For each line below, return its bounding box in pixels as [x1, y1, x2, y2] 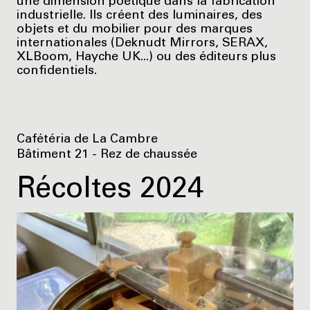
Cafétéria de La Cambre [17, 133, 158, 146]
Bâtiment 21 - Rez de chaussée [17, 148, 197, 161]
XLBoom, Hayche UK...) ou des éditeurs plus [17, 51, 276, 64]
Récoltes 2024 [17, 176, 203, 206]
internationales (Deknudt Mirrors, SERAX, [17, 37, 268, 50]
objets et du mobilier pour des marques [17, 23, 253, 36]
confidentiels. [17, 64, 97, 77]
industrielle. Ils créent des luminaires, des [17, 9, 262, 22]
